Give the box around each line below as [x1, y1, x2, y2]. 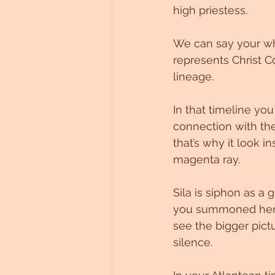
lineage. [173, 70, 214, 83]
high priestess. [173, 4, 247, 17]
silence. [173, 236, 212, 249]
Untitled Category [136, 9, 211, 18]
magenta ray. [173, 153, 240, 166]
